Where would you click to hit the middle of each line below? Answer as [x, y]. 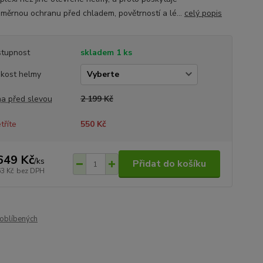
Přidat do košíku [169, 164]
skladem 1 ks [106, 53]
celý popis [203, 13]
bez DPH [30, 171]
